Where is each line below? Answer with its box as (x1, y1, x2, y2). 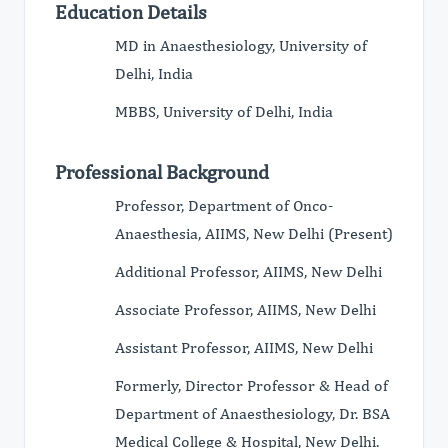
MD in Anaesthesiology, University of (115, 36, 367, 55)
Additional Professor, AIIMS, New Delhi (115, 262, 382, 281)
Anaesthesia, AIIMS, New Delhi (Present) (115, 224, 393, 243)
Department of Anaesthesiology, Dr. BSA (115, 404, 390, 423)
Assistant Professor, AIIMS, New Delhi (115, 338, 373, 357)
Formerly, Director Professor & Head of (115, 376, 388, 395)
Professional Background (55, 160, 269, 183)
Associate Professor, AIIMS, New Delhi (115, 300, 376, 319)
